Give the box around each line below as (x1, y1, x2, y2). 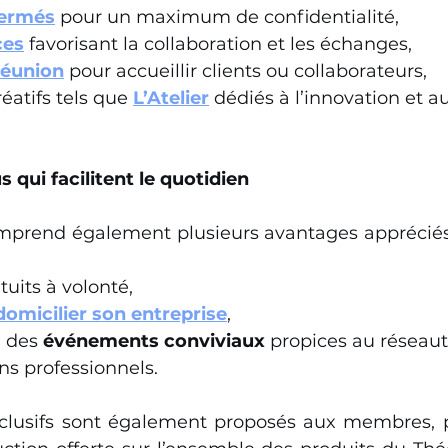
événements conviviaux (43, 330, 265, 352)
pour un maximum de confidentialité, (55, 6, 399, 28)
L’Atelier (133, 87, 209, 109)
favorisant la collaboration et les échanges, (24, 33, 412, 55)
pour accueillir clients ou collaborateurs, (64, 60, 427, 82)
